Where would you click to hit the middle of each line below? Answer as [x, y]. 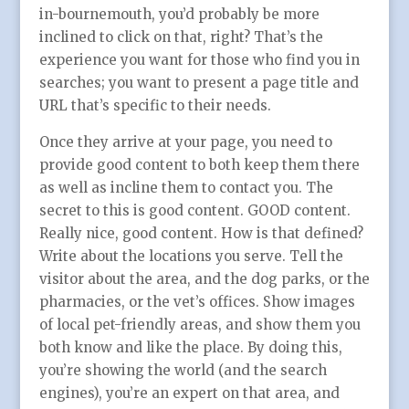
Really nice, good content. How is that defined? [201, 234]
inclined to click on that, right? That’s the [181, 37]
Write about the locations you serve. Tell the [191, 257]
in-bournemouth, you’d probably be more [179, 15]
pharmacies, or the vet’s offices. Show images [197, 302]
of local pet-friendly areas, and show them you [199, 325]
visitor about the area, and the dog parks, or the [204, 279]
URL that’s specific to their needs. [155, 106]
